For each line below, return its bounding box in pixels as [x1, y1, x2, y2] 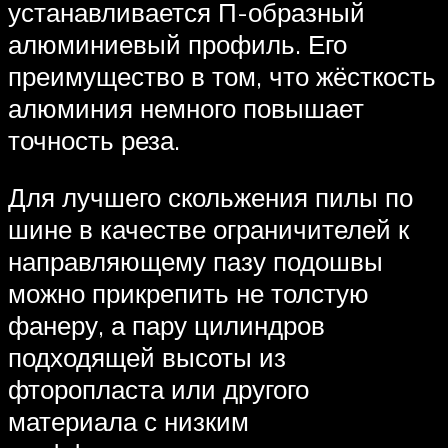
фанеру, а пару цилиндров [8, 309, 325, 342]
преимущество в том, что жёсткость [8, 59, 436, 92]
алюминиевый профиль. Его [8, 27, 347, 60]
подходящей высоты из [8, 341, 286, 374]
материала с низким [8, 405, 249, 438]
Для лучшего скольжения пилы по [8, 181, 413, 214]
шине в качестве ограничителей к [8, 213, 409, 246]
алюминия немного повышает [8, 91, 364, 124]
